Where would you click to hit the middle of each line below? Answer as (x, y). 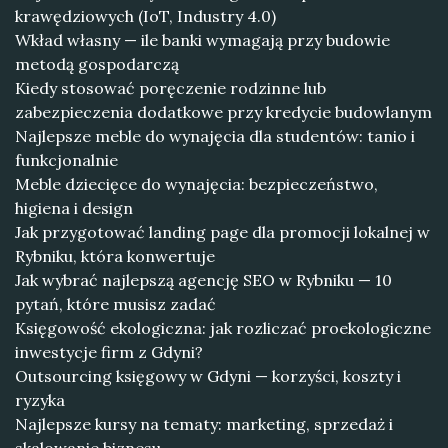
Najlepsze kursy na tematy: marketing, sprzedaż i (204, 424)
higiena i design (74, 208)
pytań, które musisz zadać (115, 304)
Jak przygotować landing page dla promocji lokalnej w (222, 232)
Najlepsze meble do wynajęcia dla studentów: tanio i (215, 136)
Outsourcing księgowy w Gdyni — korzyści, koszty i (208, 376)
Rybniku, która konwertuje (115, 256)
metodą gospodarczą (97, 64)
